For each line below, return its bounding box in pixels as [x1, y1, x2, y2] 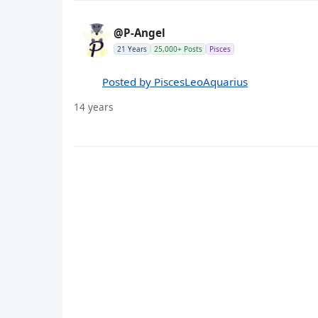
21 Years [117, 44, 147, 55]
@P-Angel [114, 26, 165, 40]
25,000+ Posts [154, 44, 202, 55]
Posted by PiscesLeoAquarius [102, 75, 248, 89]
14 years [74, 100, 114, 114]
